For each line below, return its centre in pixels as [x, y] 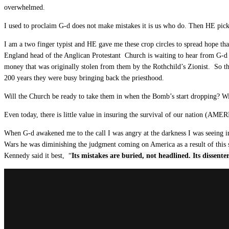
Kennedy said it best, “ [38, 155]
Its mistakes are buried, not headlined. [131, 155]
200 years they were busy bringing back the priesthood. [84, 78]
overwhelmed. [25, 7]
